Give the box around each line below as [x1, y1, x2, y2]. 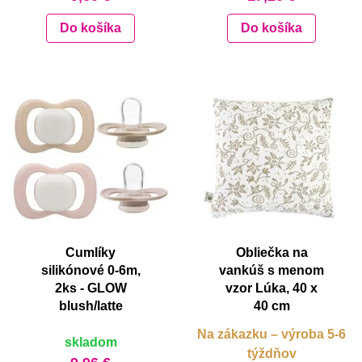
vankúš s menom [219, 263, 324, 277]
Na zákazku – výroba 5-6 [197, 326, 346, 341]
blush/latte [58, 298, 123, 313]
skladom [64, 335, 117, 349]
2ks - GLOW [54, 280, 127, 295]
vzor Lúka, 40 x [225, 280, 318, 295]
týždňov [246, 346, 297, 360]
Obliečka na [235, 245, 308, 259]
